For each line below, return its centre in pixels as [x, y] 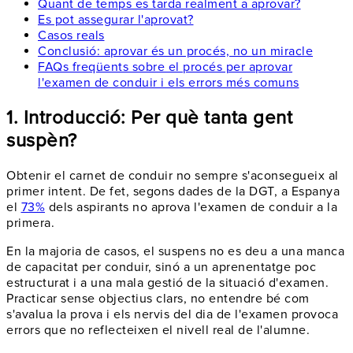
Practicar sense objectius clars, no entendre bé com [158, 298]
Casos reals [71, 35]
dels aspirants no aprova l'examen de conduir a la [191, 207]
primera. [30, 223]
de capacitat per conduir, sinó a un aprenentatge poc [161, 267]
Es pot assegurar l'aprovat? [116, 19]
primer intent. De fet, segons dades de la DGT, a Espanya [173, 191]
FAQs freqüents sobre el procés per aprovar [165, 67]
